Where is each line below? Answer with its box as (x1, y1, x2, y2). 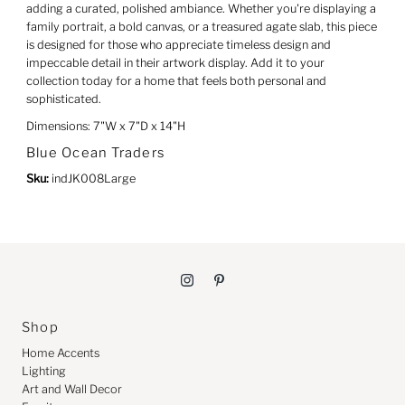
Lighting (22, 363, 67, 378)
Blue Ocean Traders (25, 144, 165, 161)
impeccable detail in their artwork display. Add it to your (25, 55, 325, 70)
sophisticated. (25, 91, 101, 106)
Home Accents (22, 345, 100, 360)
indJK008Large (51, 171, 136, 185)
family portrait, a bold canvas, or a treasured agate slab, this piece (25, 19, 377, 33)
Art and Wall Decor (22, 381, 123, 396)
